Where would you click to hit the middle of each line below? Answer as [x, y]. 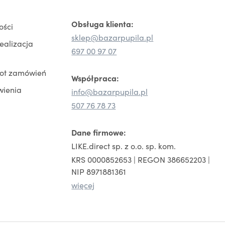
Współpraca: [95, 78]
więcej [83, 185]
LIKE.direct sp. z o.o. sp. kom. [124, 145]
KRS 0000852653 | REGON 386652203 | [141, 159]
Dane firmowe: [99, 132]
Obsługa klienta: [103, 23]
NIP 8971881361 [99, 171]
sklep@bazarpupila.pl [113, 37]
